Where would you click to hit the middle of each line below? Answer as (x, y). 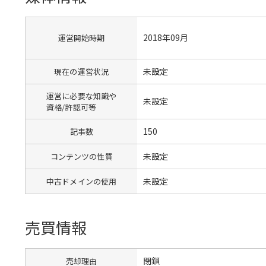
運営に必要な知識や (82, 96)
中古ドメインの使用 (82, 181)
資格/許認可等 (72, 107)
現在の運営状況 (82, 71)
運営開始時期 (81, 38)
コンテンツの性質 (81, 156)
